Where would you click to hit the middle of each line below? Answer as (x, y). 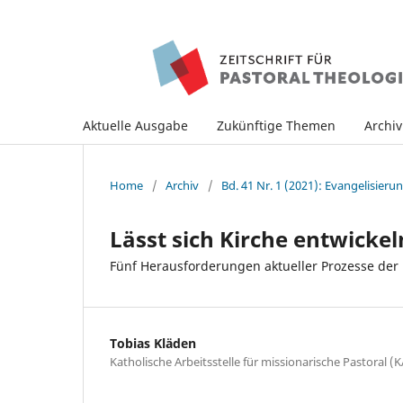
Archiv (182, 185)
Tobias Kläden (153, 343)
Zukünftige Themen (276, 125)
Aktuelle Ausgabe (135, 125)
